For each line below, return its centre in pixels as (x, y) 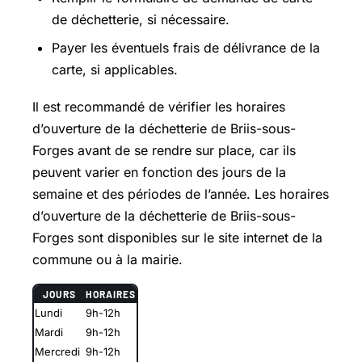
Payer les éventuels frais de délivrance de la (186, 47)
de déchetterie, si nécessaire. (141, 19)
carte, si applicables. (115, 69)
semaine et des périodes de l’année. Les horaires (181, 194)
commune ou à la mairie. (107, 259)
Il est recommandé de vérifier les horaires (159, 106)
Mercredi (57, 351)
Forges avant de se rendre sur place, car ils (164, 150)
